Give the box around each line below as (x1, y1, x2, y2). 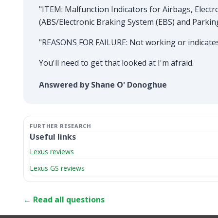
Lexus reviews (30, 146, 74, 156)
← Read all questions (23, 194, 105, 205)
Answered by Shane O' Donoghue (39, 79, 167, 90)
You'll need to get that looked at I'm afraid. (39, 57, 194, 68)
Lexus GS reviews (30, 163, 85, 173)
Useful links (30, 131, 76, 142)
